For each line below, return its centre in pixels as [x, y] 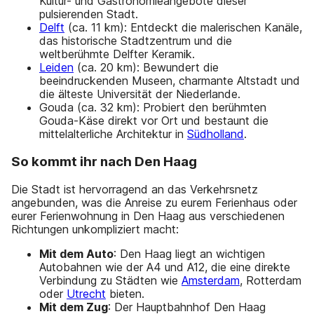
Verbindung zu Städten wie [110, 280]
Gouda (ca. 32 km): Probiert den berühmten [153, 108]
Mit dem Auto [76, 253]
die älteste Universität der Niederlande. [140, 94]
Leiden [56, 68]
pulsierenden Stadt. [89, 14]
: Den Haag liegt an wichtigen [189, 253]
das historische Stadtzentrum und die [136, 41]
